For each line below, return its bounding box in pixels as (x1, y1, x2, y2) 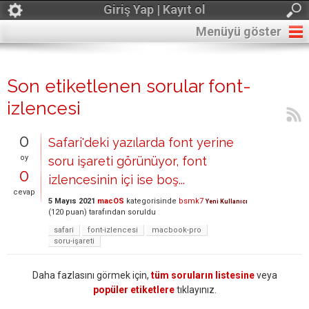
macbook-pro (152, 226, 201, 235)
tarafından (89, 208, 126, 217)
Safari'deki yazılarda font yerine (48, 135, 234, 150)
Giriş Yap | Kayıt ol (103, 2, 206, 17)
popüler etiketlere (92, 284, 175, 295)
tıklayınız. (174, 284, 217, 295)
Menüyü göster (196, 24, 281, 39)
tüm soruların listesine (150, 270, 255, 281)
